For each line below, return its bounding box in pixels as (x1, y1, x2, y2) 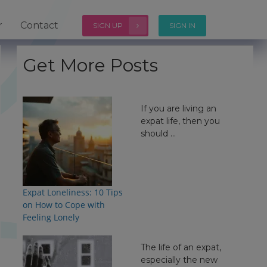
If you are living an (141, 103, 217, 114)
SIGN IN (169, 21, 195, 30)
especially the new (141, 254, 218, 265)
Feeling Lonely (22, 212, 79, 223)
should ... (141, 128, 176, 139)
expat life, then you (141, 116, 221, 126)
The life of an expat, (141, 242, 222, 253)
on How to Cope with (22, 199, 105, 210)
